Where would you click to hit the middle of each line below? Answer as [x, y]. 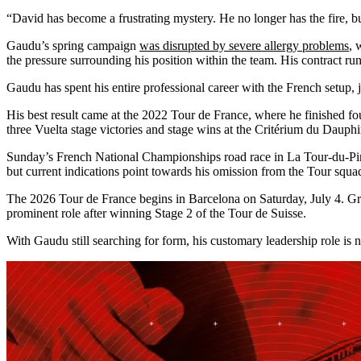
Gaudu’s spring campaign [73, 45]
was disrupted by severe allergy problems [244, 45]
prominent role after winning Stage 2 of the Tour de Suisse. [156, 213]
